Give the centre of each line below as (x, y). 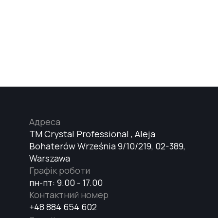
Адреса (45, 122)
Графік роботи (60, 170)
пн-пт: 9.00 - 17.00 (66, 182)
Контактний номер (69, 195)
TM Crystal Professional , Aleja (92, 134)
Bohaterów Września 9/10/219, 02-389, (107, 146)
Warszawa (50, 158)
